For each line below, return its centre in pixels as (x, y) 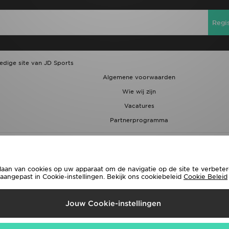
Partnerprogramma (139, 120)
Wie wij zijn (139, 91)
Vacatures (139, 106)
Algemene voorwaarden (139, 77)
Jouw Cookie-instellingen (113, 203)
